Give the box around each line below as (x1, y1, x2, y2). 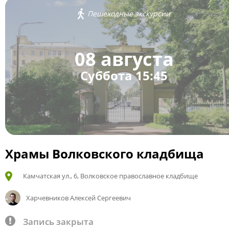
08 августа (74, 47, 174, 72)
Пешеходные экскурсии (87, 9, 170, 19)
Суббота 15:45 (80, 67, 168, 84)
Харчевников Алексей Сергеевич (26, 193, 131, 202)
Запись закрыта (23, 216, 94, 227)
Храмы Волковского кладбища (5, 145, 204, 162)
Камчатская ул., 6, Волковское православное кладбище (23, 171, 198, 180)
